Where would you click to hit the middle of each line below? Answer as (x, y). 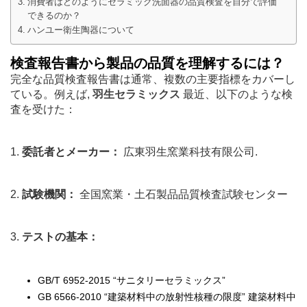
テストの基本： (60, 237)
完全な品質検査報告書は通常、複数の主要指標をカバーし (153, 79)
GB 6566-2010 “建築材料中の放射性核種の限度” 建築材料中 (167, 297)
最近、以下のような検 (236, 95)
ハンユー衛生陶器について (81, 30)
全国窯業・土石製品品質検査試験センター (182, 195)
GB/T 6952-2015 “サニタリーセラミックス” (132, 281)
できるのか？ (54, 16)
